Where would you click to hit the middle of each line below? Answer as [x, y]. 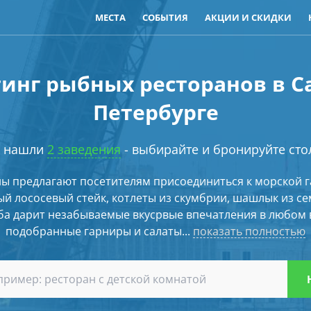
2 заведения [84, 149]
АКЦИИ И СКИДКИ [248, 17]
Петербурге [155, 112]
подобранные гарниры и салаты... [99, 231]
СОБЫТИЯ [165, 17]
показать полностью [249, 231]
